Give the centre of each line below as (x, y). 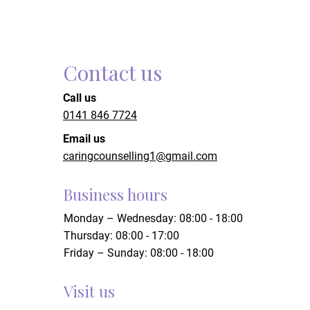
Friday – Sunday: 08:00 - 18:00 (139, 253)
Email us (84, 139)
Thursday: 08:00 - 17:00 (121, 236)
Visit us (89, 291)
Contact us (112, 73)
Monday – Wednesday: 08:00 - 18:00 (153, 218)
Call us (80, 98)
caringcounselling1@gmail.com (140, 156)
